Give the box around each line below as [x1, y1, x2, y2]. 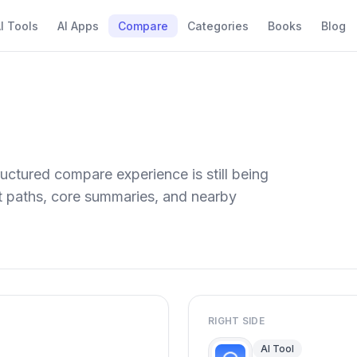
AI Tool [261, 343, 294, 355]
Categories [187, 19, 249, 33]
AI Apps [57, 19, 99, 33]
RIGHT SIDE [208, 315, 265, 327]
